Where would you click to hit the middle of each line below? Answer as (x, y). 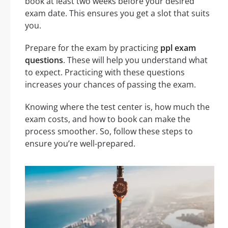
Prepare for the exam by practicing (93, 48)
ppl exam (178, 48)
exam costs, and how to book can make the (108, 119)
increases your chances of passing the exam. (110, 84)
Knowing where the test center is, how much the (117, 107)
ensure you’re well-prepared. (80, 143)
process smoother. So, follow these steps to (109, 131)
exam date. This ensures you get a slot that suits (117, 13)
